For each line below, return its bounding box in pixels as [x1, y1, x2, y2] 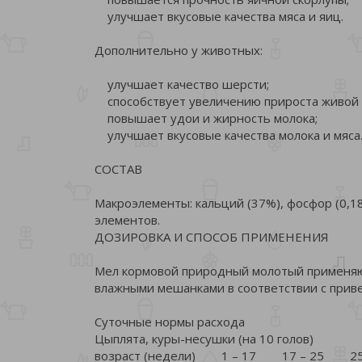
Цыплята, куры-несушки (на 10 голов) [95, 330, 314, 347]
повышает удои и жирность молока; [95, 109, 318, 126]
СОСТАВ [95, 160, 142, 177]
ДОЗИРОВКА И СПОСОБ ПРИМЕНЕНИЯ [95, 228, 329, 245]
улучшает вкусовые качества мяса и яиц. [95, 7, 343, 24]
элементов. [95, 211, 160, 228]
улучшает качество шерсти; [95, 75, 269, 92]
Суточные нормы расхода [95, 313, 245, 330]
